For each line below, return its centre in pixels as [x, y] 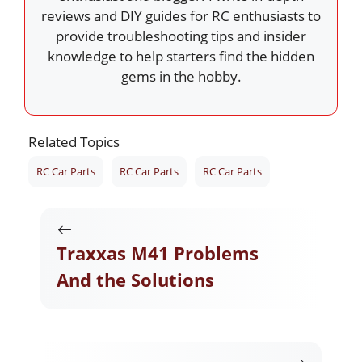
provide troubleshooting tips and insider [181, 36]
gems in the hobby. [181, 77]
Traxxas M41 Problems [158, 253]
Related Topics [74, 142]
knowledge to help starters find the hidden [181, 57]
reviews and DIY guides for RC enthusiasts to [181, 16]
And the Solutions [135, 279]
